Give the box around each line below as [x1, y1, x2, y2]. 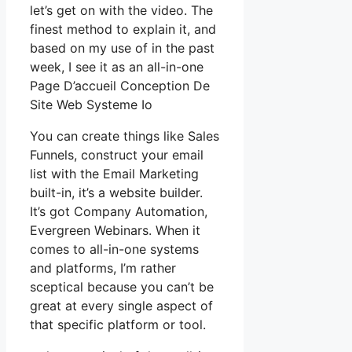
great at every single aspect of [30, 298, 213, 314]
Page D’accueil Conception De [30, 78, 210, 94]
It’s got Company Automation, [30, 203, 207, 220]
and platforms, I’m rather [30, 260, 176, 277]
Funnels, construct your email [30, 147, 203, 163]
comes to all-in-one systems [30, 241, 199, 258]
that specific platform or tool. [30, 317, 206, 333]
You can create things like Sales [30, 128, 219, 145]
